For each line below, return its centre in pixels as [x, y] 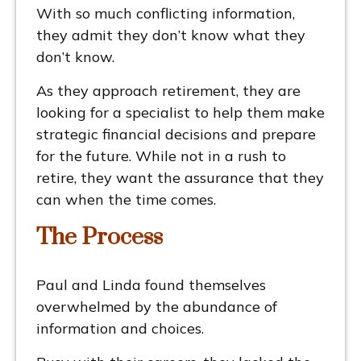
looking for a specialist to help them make [180, 112]
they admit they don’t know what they [171, 35]
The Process [100, 237]
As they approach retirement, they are [168, 90]
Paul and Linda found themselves [151, 284]
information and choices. [122, 328]
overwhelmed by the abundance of [157, 306]
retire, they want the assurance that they [180, 177]
